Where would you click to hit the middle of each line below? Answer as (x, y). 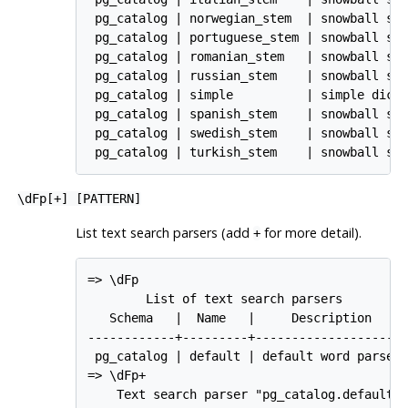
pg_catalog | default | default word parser (245, 357)
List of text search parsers (215, 299)
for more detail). (311, 233)
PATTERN (108, 199)
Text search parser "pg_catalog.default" (245, 395)
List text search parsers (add (164, 233)
